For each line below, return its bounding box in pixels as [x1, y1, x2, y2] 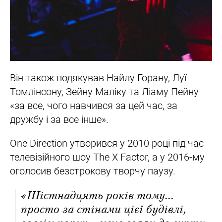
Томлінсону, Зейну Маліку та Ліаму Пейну [10, 86, 199, 98]
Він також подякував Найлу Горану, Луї [10, 72, 186, 84]
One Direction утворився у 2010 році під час [10, 137, 204, 150]
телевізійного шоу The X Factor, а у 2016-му [10, 151, 205, 164]
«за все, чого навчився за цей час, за [10, 100, 177, 112]
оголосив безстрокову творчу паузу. [10, 165, 178, 177]
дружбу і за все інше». [10, 113, 109, 126]
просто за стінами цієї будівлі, [21, 202, 186, 217]
